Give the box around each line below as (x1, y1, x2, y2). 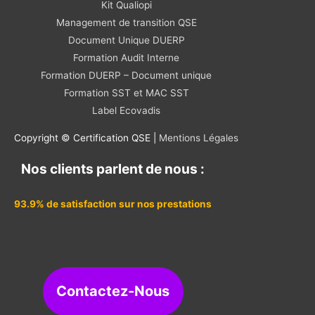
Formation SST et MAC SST (63, 87, 189, 99)
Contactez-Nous (56, 283, 169, 300)
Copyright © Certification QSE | (14, 132, 159, 144)
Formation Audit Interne (73, 52, 179, 64)
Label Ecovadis (92, 105, 160, 117)
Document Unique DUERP (67, 34, 185, 46)
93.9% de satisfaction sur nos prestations (14, 198, 212, 210)
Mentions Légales (159, 132, 238, 144)
